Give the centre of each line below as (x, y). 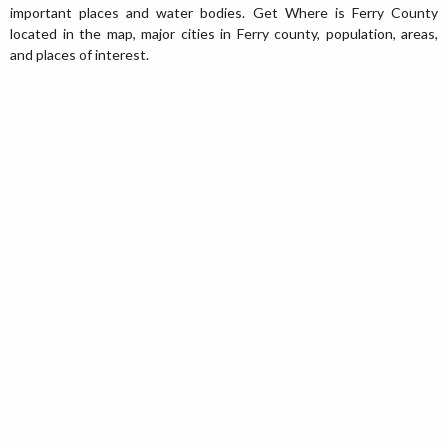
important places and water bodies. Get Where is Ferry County (224, 12)
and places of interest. (79, 54)
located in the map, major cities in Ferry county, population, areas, (224, 33)
